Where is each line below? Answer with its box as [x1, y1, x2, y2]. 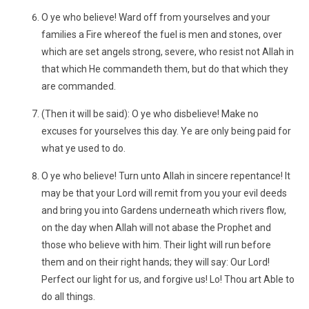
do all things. [41, 291, 95, 302]
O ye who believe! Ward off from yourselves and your [41, 12, 270, 23]
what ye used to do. [41, 143, 126, 154]
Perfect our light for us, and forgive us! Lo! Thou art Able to [41, 274, 295, 285]
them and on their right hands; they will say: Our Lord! [41, 257, 270, 268]
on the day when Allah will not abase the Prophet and [41, 222, 271, 233]
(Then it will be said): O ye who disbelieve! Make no [41, 108, 259, 119]
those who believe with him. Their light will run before [41, 239, 271, 250]
